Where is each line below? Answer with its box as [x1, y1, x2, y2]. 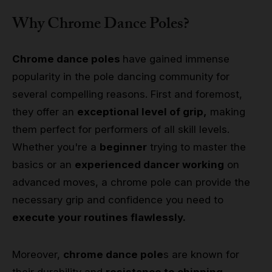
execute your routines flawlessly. [12, 211, 186, 224]
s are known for [163, 248, 239, 261]
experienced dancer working [75, 158, 224, 171]
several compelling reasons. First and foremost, [12, 88, 242, 101]
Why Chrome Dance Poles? [12, 12, 189, 40]
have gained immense [123, 53, 229, 66]
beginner [100, 141, 147, 154]
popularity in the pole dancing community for [12, 70, 229, 83]
